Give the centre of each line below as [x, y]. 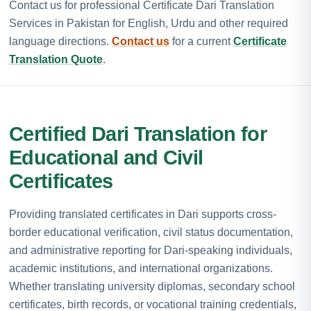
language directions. [60, 41]
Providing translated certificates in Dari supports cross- [143, 214]
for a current [201, 41]
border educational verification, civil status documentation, [151, 232]
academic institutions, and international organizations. [141, 268]
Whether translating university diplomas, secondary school [152, 286]
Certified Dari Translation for [138, 134]
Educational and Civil [106, 157]
